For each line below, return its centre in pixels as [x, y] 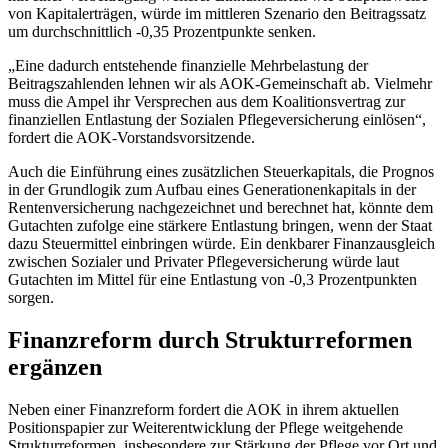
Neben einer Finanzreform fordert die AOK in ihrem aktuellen [203, 409]
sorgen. [31, 297]
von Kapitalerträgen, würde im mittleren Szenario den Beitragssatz [217, 13]
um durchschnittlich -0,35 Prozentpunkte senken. [162, 31]
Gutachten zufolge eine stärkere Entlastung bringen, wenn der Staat [220, 225]
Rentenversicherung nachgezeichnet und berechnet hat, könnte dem [220, 207]
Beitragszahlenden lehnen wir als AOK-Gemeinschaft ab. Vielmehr [220, 83]
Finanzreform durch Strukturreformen [210, 339]
